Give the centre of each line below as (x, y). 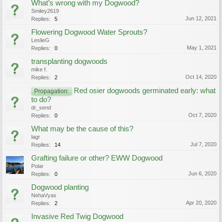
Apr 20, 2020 (201, 203)
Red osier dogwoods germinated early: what (145, 91)
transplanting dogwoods (69, 61)
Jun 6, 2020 (202, 173)
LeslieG (40, 40)
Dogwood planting (60, 187)
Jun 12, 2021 (201, 18)
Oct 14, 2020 (201, 77)
